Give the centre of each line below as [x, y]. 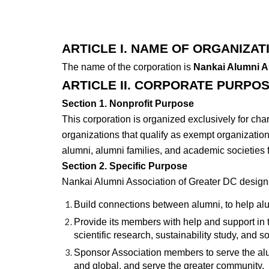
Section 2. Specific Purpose [124, 166]
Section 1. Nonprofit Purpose [128, 104]
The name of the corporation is [127, 67]
